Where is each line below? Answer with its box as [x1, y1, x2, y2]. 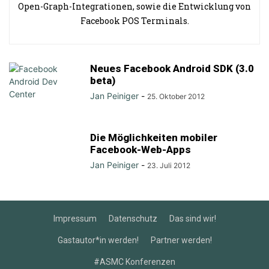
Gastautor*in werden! [57, 235, 139, 245]
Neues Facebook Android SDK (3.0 [90, 62, 254, 74]
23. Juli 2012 [147, 161, 190, 170]
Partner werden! [150, 235, 212, 245]
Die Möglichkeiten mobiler [90, 131, 217, 144]
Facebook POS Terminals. [80, 15, 189, 26]
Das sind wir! [169, 214, 216, 223]
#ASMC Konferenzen [94, 257, 175, 267]
